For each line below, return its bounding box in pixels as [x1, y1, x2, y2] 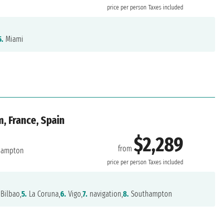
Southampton [129, 189, 173, 199]
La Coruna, [27, 189, 61, 199]
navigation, [88, 189, 123, 199]
